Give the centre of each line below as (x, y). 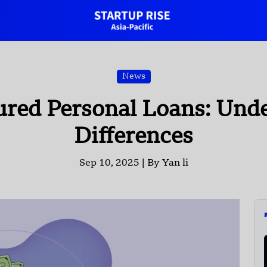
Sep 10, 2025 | (113, 164)
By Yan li (167, 164)
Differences (133, 138)
